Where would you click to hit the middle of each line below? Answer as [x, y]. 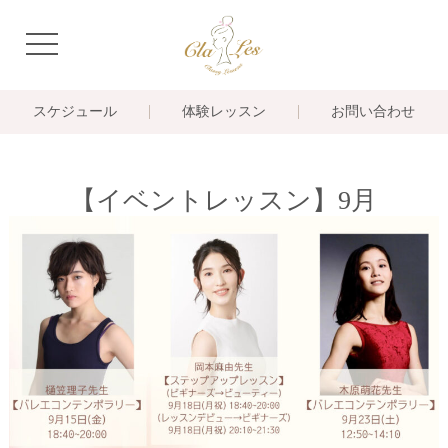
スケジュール [74, 111]
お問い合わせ [373, 111]
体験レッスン [223, 111]
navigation [68, 42]
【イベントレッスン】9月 [224, 200]
